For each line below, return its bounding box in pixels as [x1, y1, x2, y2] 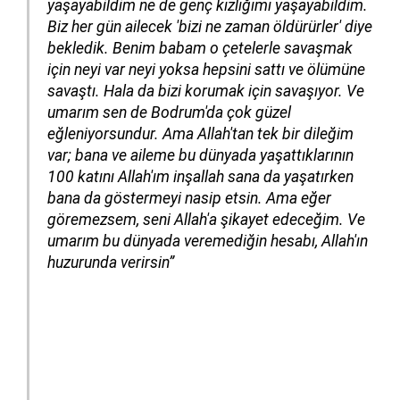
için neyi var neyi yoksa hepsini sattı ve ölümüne [47, 61, 365, 79]
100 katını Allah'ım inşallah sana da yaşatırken [47, 168, 354, 187]
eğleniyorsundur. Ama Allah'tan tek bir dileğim [47, 125, 354, 144]
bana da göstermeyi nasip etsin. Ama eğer [47, 189, 331, 208]
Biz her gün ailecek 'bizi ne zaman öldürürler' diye [47, 18, 372, 37]
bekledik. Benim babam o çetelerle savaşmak [47, 39, 353, 58]
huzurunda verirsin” [47, 254, 174, 272]
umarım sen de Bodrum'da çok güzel [47, 104, 291, 122]
